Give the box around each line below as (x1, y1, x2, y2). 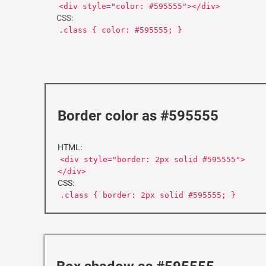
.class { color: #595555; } (59, 26, 182, 34)
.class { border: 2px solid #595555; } (60, 191, 236, 199)
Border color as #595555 (58, 107, 218, 124)
